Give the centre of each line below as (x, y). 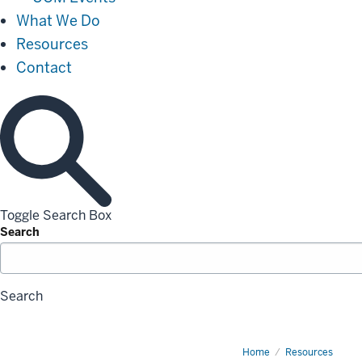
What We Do (58, 21)
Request (277, 352)
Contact (44, 67)
